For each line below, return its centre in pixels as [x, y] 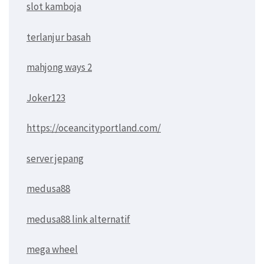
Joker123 [46, 98]
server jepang [55, 158]
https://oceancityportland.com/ [94, 128]
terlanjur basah [59, 37]
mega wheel [52, 250]
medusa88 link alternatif [78, 219]
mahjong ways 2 [59, 67]
